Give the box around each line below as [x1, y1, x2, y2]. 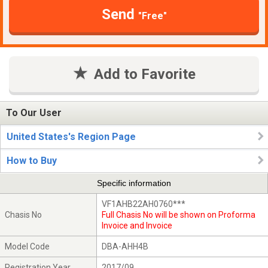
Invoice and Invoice [102, 220, 173, 230]
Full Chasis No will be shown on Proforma [102, 209, 256, 220]
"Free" [138, 10, 167, 22]
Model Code [5, 241, 50, 251]
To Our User [6, 107, 62, 119]
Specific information [96, 178, 171, 188]
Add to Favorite [93, 65, 196, 83]
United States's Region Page [7, 131, 136, 142]
